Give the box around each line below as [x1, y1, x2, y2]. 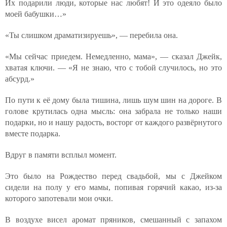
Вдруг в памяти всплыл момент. [5, 150, 117, 159]
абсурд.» [5, 74, 34, 83]
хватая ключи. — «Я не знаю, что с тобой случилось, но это [5, 63, 222, 72]
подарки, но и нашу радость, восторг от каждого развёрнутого [5, 118, 222, 127]
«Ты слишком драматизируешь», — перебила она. [5, 31, 178, 40]
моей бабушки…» [5, 10, 66, 18]
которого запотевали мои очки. [5, 194, 113, 203]
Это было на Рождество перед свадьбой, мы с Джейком [5, 172, 222, 180]
